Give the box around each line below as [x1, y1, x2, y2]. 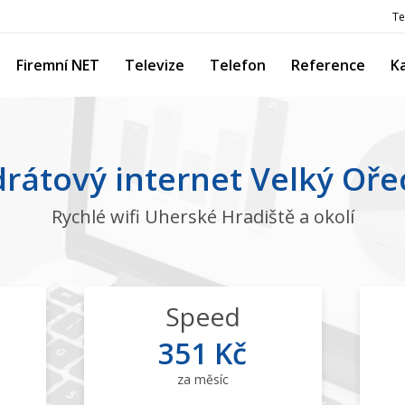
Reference [291, 55, 365, 75]
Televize [125, 55, 184, 75]
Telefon [210, 55, 266, 75]
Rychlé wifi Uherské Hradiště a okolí [51, 204, 354, 229]
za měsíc [176, 371, 229, 388]
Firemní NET [16, 55, 99, 75]
